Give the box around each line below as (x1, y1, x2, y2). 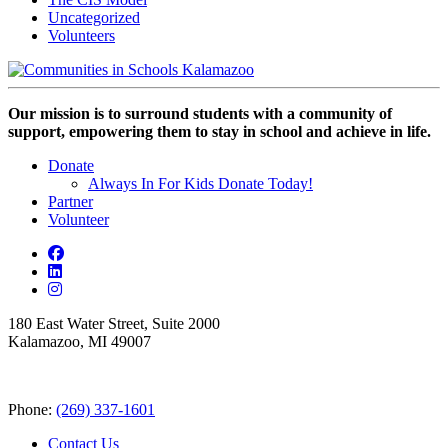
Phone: (8, 401, 56, 419)
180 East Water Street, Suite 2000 (8, 315, 220, 333)
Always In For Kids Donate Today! (88, 175, 313, 193)
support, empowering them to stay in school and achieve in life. (8, 123, 431, 141)
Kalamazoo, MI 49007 (8, 333, 151, 351)
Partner (48, 193, 93, 211)
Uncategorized (48, 9, 140, 27)
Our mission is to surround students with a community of (8, 105, 392, 123)
